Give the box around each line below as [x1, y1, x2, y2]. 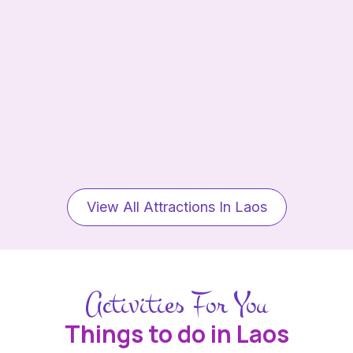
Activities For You [85, 284, 268, 326]
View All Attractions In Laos [86, 199, 267, 216]
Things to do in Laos [64, 318, 289, 351]
